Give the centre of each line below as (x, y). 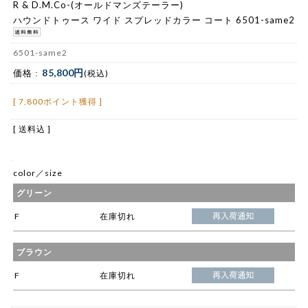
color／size (38, 173)
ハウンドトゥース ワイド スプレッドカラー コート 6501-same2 (154, 20)
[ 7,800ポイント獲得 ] (58, 102)
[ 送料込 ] (32, 129)
